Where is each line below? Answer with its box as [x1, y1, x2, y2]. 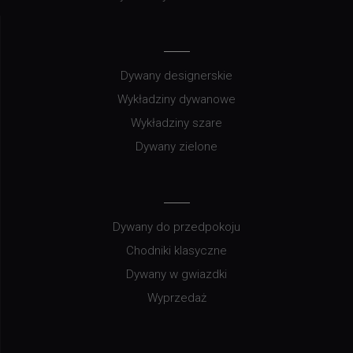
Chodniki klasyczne [126, 243, 227, 258]
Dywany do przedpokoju [113, 220, 240, 235]
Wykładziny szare [131, 116, 222, 131]
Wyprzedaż [147, 291, 206, 306]
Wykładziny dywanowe [117, 92, 236, 107]
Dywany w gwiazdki [126, 267, 227, 282]
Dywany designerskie [121, 69, 232, 84]
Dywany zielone [136, 139, 217, 154]
